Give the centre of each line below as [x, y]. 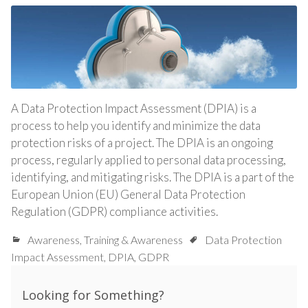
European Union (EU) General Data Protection [128, 195]
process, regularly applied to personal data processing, [148, 160]
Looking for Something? [93, 295]
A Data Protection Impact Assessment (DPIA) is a [134, 109]
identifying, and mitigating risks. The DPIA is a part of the [153, 177]
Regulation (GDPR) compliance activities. [114, 212]
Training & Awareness [133, 240]
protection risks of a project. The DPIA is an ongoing [142, 143]
